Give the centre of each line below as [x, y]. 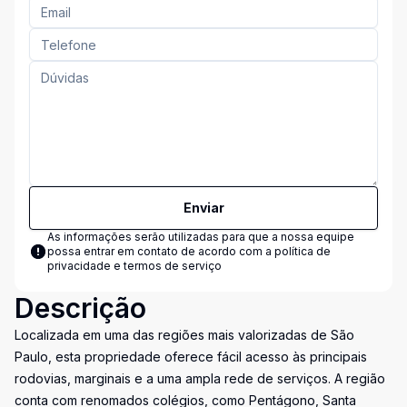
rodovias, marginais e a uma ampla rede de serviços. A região [200, 378]
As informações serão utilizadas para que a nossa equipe [201, 237]
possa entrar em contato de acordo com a [161, 251]
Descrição [80, 308]
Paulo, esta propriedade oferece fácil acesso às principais [191, 357]
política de [303, 251]
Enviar [203, 208]
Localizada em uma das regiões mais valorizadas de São [184, 335]
